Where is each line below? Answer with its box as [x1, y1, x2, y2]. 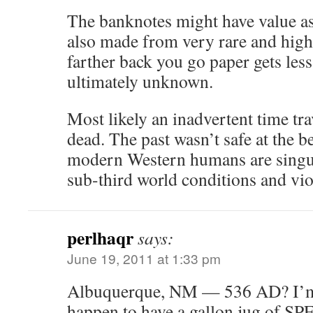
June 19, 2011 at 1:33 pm [67, 249, 221, 268]
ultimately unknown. [67, 69, 213, 93]
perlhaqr [67, 224, 133, 251]
